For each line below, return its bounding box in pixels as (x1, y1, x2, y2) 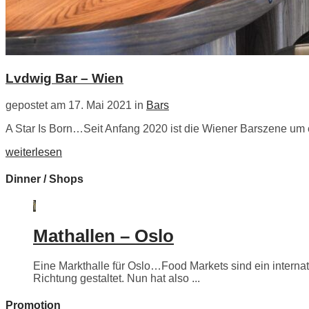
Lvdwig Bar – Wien (6, 70, 123, 86)
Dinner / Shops (6, 172, 83, 185)
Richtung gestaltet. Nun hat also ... (33, 272, 200, 284)
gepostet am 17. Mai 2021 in (6, 99, 146, 111)
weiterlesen (6, 146, 62, 158)
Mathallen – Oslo (33, 225, 174, 246)
